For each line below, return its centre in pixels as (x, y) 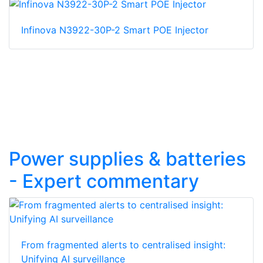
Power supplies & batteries (127, 159)
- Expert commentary (104, 181)
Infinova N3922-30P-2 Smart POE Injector (115, 30)
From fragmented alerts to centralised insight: (123, 245)
